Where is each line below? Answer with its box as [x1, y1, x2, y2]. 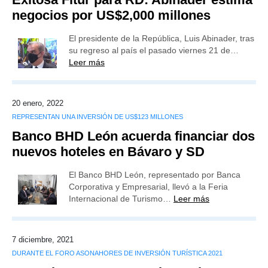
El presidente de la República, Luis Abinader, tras [69, 33, 254, 43]
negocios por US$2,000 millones [12, 8, 211, 23]
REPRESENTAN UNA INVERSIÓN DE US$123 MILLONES [12, 113, 183, 120]
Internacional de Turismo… [69, 194, 173, 203]
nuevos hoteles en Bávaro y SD [12, 144, 205, 159]
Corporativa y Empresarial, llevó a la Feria [69, 182, 228, 191]
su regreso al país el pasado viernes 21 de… [69, 45, 239, 55]
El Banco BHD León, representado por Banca [69, 170, 240, 179]
